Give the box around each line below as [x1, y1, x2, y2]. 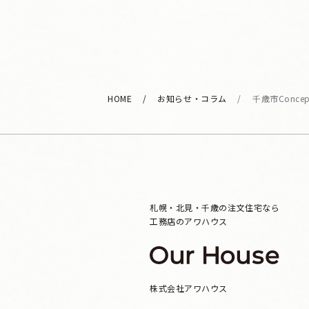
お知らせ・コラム [157, 92, 227, 104]
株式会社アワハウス [150, 282, 228, 295]
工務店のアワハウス [150, 215, 228, 227]
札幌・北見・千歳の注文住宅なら [150, 201, 280, 213]
